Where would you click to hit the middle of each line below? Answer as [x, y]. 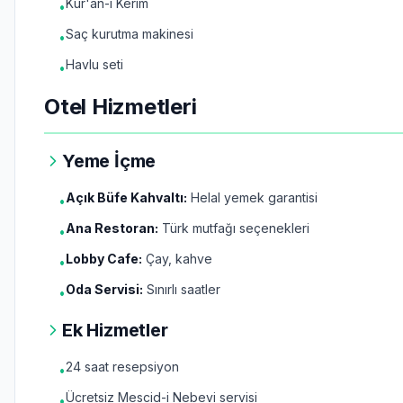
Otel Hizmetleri [121, 107]
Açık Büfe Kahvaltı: [126, 197]
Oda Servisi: [104, 289]
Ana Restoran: [112, 228]
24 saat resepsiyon [122, 367]
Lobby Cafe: [104, 259]
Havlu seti [94, 64]
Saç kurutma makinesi [130, 34]
